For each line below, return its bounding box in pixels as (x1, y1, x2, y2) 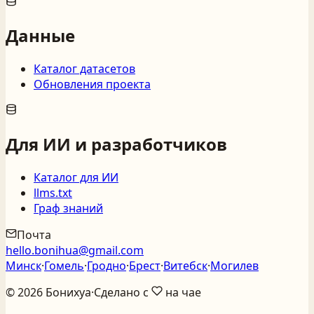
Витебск (163, 257, 207, 273)
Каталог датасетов (34, 60, 135, 76)
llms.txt (34, 184, 72, 200)
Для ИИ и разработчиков (6, 132, 227, 156)
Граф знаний (34, 200, 103, 216)
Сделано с (94, 284, 151, 300)
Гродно (87, 257, 126, 273)
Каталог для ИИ (34, 169, 118, 185)
